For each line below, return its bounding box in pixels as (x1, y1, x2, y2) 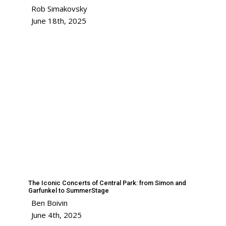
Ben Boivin (31, 198, 68, 208)
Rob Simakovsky (31, 4, 87, 14)
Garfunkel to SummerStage (28, 187, 109, 194)
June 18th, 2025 (31, 16, 86, 26)
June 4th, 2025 (31, 210, 82, 220)
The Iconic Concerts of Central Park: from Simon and (28, 179, 186, 187)
